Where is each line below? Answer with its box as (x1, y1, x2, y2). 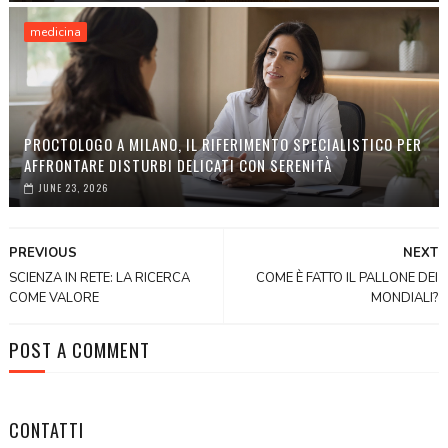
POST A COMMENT (8, 334, 150, 363)
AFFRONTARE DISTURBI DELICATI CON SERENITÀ (23, 153, 332, 176)
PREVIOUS (8, 243, 77, 262)
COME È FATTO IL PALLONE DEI (256, 268, 439, 287)
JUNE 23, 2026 (38, 179, 108, 195)
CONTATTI (8, 416, 84, 443)
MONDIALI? (371, 288, 439, 307)
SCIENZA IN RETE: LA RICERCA (8, 268, 190, 287)
